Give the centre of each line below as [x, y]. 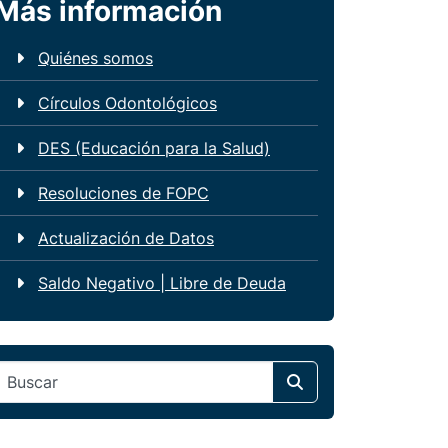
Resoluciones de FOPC [123, 193]
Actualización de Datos [126, 238]
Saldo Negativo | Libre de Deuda [162, 283]
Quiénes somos [95, 58]
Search [330, 381]
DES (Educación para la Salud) [154, 148]
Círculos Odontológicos [127, 103]
